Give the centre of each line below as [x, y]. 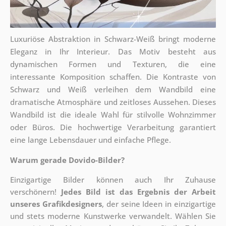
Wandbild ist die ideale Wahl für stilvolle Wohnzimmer [113, 115]
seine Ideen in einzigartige [168, 204]
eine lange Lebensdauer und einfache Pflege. [90, 140]
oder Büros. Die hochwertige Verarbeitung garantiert [113, 127]
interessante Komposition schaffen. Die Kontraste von [113, 77]
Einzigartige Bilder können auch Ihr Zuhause [113, 180]
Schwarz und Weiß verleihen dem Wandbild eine [113, 90]
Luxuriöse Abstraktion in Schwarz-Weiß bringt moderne [113, 39]
